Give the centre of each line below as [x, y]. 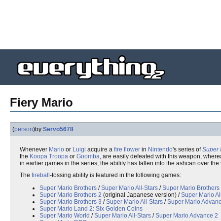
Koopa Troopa [49, 156]
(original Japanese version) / [141, 195]
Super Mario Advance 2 [187, 216]
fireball [41, 175]
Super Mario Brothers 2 [71, 195]
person [24, 129]
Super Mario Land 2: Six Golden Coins [91, 209]
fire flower [127, 149]
